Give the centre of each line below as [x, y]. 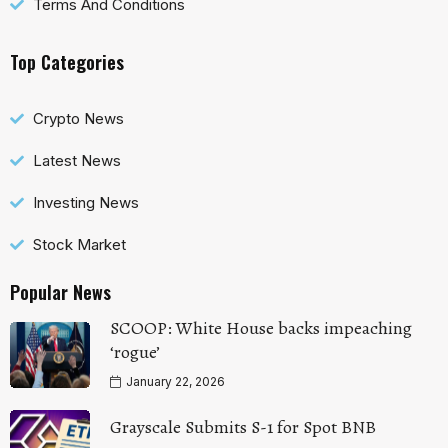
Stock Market [79, 244]
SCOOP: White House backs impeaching [261, 327]
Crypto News [78, 118]
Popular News [60, 291]
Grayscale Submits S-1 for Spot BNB [243, 427]
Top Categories [67, 61]
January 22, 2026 [174, 381]
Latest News [76, 160]
